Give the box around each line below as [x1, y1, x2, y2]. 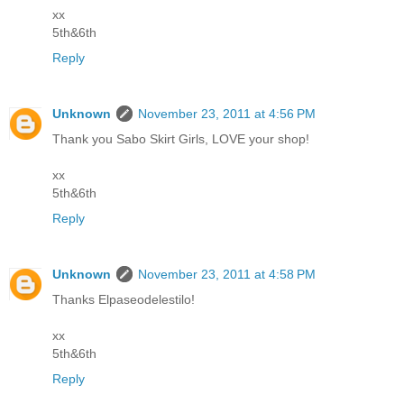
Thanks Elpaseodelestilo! [52, 292, 195, 308]
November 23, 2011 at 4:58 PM [138, 267, 316, 282]
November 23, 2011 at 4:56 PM [138, 106, 316, 122]
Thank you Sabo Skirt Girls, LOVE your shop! [52, 132, 309, 147]
